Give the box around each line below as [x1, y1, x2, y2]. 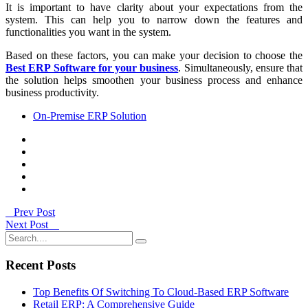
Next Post [5, 218, 59, 230]
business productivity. [5, 86, 99, 98]
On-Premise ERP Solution [33, 109, 146, 122]
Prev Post [5, 206, 55, 218]
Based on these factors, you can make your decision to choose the [5, 49, 302, 61]
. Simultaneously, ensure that [178, 61, 302, 74]
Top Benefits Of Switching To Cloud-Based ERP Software [33, 286, 289, 298]
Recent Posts [5, 258, 76, 273]
